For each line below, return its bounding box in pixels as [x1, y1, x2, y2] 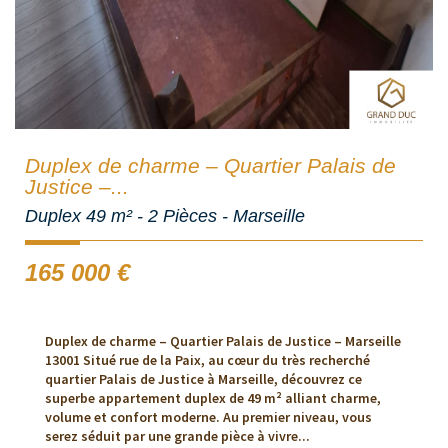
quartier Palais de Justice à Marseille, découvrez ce [45, 370, 362, 389]
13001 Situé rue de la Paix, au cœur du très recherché [45, 351, 370, 370]
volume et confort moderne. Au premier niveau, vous [45, 408, 372, 427]
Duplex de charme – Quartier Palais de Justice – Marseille [45, 332, 401, 351]
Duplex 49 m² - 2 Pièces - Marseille [25, 206, 305, 227]
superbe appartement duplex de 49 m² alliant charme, [45, 389, 381, 408]
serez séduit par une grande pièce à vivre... [45, 427, 310, 446]
